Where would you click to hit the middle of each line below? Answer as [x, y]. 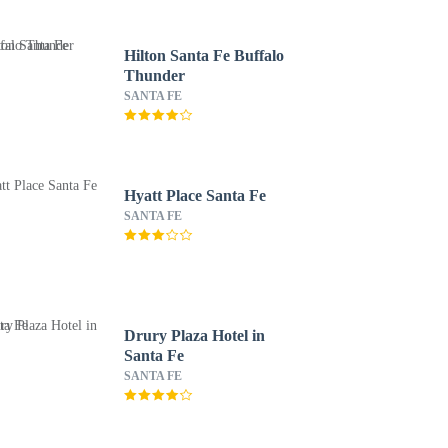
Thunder [154, 75]
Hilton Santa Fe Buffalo [203, 55]
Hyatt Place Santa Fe [194, 195]
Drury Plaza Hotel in [194, 335]
